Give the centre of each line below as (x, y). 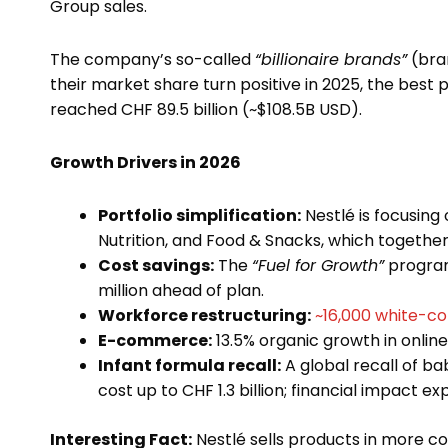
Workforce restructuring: (204, 316)
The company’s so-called (152, 60)
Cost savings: (156, 266)
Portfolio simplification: (199, 216)
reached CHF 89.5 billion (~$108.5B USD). (206, 110)
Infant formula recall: (189, 366)
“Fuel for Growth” (318, 266)
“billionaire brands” (331, 60)
